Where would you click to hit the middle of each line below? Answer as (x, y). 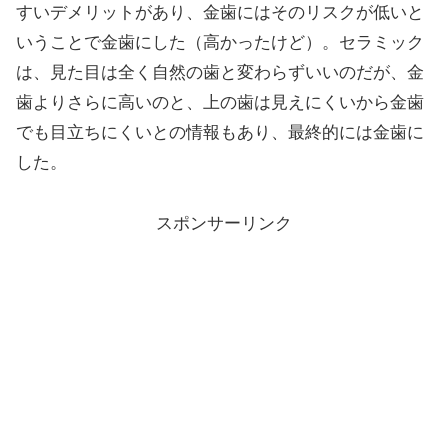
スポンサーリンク (224, 224)
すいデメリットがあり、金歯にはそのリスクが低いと (220, 13)
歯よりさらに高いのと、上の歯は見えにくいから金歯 (220, 103)
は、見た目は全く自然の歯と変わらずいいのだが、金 (220, 73)
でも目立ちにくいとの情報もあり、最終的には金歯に (220, 133)
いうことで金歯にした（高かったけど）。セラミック (220, 43)
